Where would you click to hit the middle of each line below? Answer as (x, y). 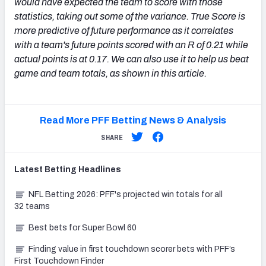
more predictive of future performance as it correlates (124, 31)
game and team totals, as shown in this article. (110, 74)
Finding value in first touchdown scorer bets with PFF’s (132, 249)
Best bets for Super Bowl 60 (83, 228)
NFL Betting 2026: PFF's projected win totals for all (126, 195)
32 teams (32, 207)
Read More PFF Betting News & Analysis (133, 121)
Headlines (99, 170)
